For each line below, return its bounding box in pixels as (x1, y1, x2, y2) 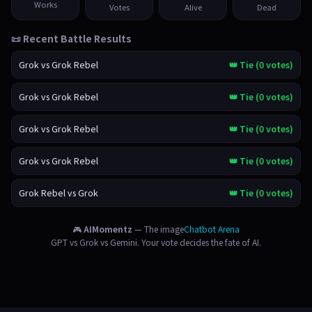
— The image (132, 223, 184, 235)
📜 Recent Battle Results (11, 31, 132, 45)
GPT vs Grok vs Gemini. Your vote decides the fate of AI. (51, 236, 261, 248)
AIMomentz (84, 223, 132, 235)
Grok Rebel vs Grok (19, 187, 98, 199)
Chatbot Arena (184, 223, 240, 235)
